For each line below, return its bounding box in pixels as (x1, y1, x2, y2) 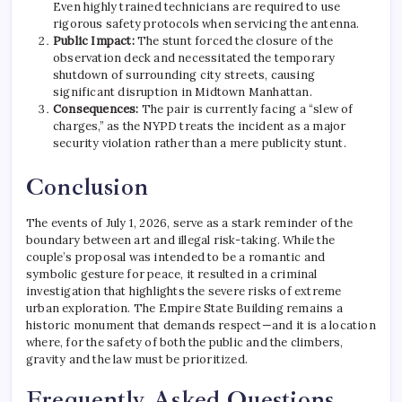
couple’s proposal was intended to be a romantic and (26, 249, 326, 266)
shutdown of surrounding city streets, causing (53, 67, 315, 83)
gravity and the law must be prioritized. (26, 352, 248, 368)
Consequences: (53, 101, 139, 118)
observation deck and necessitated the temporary (53, 50, 336, 66)
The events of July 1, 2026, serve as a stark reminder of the (26, 215, 354, 232)
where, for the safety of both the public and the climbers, (26, 335, 344, 351)
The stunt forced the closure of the (134, 33, 334, 49)
